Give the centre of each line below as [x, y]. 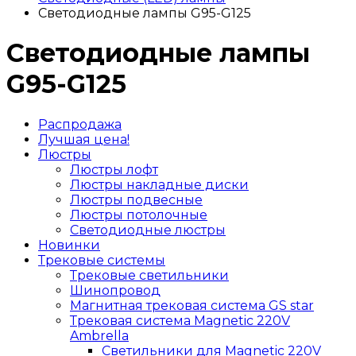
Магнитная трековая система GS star [192, 305]
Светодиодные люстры [148, 230]
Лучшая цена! [84, 139]
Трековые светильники [149, 275]
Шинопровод [115, 290]
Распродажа [80, 124]
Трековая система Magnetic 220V [180, 320]
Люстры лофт [114, 169]
